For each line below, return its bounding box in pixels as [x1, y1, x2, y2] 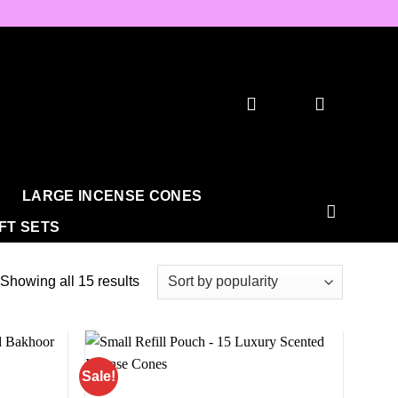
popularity [138, 316, 201, 332]
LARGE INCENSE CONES [22, 188, 203, 203]
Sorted [138, 272, 180, 288]
